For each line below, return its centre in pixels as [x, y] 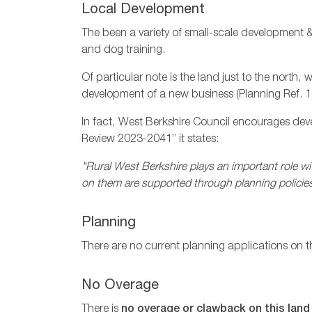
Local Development [143, 11]
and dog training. [123, 51]
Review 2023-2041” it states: [150, 140]
